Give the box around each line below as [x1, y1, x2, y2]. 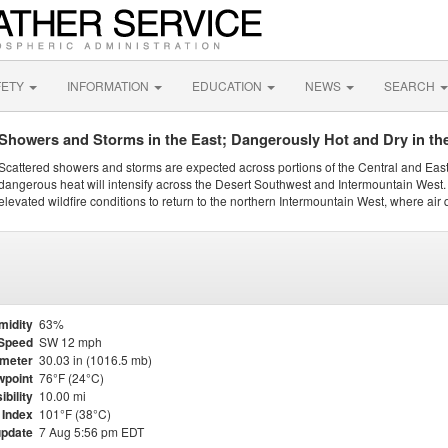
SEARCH [384, 77, 438, 94]
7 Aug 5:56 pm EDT [39, 423, 144, 440]
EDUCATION [192, 77, 265, 94]
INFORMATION [67, 77, 152, 94]
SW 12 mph [39, 333, 102, 350]
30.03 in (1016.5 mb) [39, 351, 152, 368]
